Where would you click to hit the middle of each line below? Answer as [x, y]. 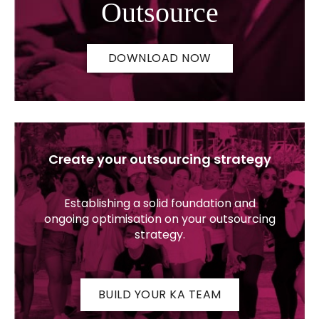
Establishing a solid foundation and [159, 203]
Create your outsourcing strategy [159, 159]
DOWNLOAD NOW [159, 58]
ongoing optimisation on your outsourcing [159, 219]
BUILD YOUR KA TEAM [159, 294]
